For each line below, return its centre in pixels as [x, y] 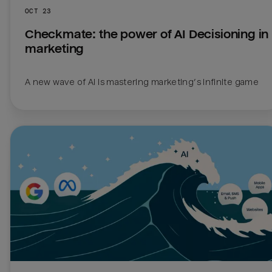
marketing [55, 49]
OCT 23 [38, 11]
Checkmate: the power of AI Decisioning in [147, 34]
